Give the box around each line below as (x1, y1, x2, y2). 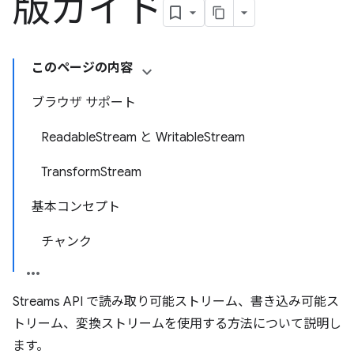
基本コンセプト (32, 199, 120, 215)
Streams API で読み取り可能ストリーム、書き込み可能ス (13, 294, 339, 310)
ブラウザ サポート (32, 95, 136, 111)
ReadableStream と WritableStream (41, 130, 245, 145)
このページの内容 (32, 60, 133, 76)
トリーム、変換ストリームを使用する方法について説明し (13, 316, 341, 332)
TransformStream (41, 164, 141, 180)
